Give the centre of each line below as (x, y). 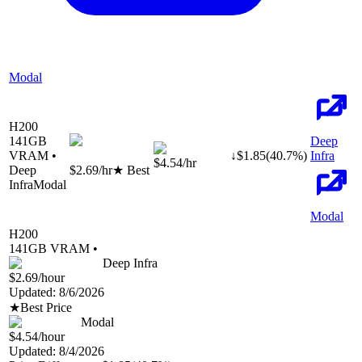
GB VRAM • (63, 249)
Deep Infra (130, 263)
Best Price (46, 308)
